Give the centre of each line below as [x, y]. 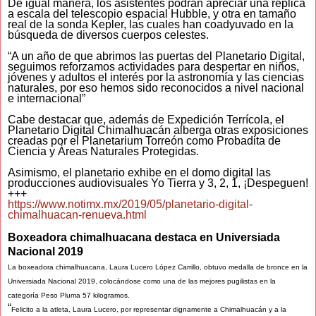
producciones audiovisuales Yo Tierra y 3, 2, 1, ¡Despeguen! [158, 183]
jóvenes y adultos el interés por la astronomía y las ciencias [156, 78]
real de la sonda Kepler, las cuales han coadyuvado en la [151, 25]
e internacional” [47, 99]
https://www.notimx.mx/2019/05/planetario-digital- [130, 205]
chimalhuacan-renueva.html [77, 215]
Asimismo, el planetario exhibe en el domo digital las [139, 173]
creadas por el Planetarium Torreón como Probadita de [144, 141]
